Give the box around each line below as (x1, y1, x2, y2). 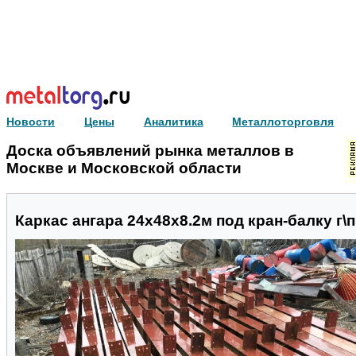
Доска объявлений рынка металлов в (6, 142, 294, 159)
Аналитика (143, 115, 203, 128)
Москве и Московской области (6, 160, 242, 176)
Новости (6, 115, 55, 128)
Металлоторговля (232, 115, 335, 128)
